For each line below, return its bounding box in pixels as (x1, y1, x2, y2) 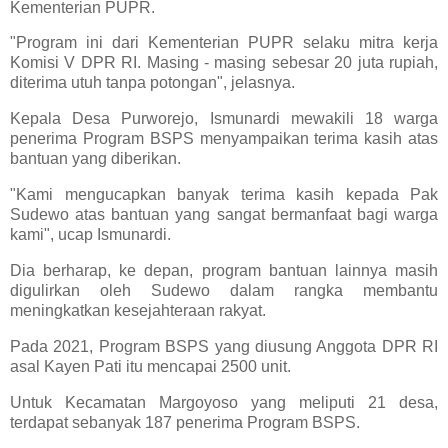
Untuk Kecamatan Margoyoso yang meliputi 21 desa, (10, 393, 438, 411)
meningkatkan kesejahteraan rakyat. (10, 301, 266, 319)
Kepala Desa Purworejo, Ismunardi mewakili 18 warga (10, 110, 438, 128)
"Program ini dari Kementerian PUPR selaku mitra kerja (10, 34, 438, 52)
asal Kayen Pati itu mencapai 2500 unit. (10, 357, 295, 375)
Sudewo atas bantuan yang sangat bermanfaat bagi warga (10, 206, 438, 224)
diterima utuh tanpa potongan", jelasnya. (10, 74, 295, 92)
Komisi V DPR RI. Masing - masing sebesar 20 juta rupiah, (10, 54, 438, 72)
